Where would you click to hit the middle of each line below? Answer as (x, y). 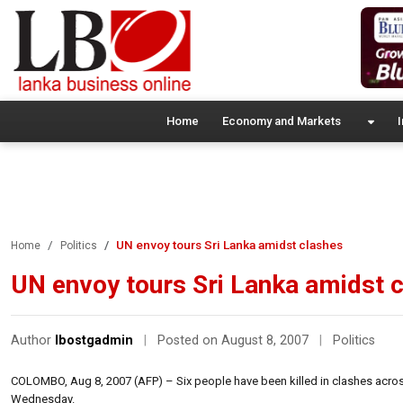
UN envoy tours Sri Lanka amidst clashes (229, 244)
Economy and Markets (281, 121)
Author (33, 340)
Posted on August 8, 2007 (235, 340)
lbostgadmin (94, 340)
